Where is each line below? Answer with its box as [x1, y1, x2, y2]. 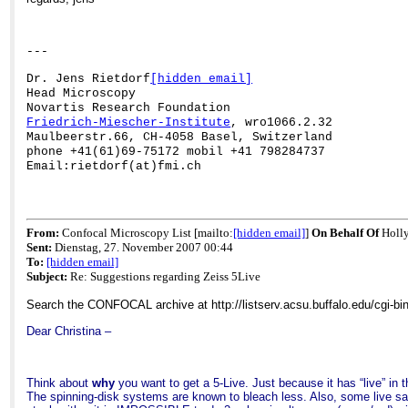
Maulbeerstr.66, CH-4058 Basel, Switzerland [26, 129, 333, 144]
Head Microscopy [26, 86, 137, 100]
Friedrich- [26, 115, 100, 129]
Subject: [26, 270, 68, 284]
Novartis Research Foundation [26, 100, 231, 115]
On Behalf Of [311, 226, 382, 240]
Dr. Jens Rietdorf [26, 71, 151, 86]
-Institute [158, 115, 231, 129]
